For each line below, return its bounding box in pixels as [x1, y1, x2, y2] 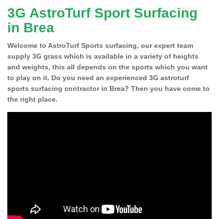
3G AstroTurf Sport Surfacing [7, 5, 197, 21]
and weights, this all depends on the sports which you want [7, 63, 208, 71]
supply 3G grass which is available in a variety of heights [7, 52, 198, 60]
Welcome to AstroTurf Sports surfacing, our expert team [7, 41, 193, 49]
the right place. [7, 95, 58, 103]
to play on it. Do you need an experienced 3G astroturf [7, 73, 189, 82]
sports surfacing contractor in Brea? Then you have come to [7, 84, 210, 92]
